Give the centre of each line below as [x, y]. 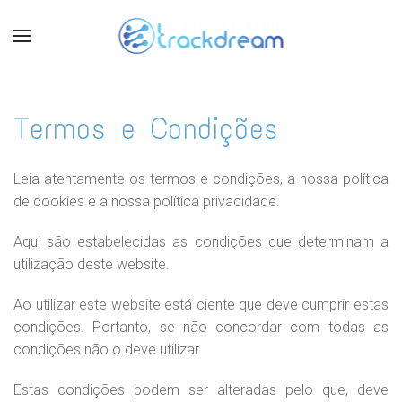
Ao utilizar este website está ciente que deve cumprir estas [201, 305]
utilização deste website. [92, 264]
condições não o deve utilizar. [108, 350]
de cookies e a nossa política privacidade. [147, 201]
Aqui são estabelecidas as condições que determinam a [201, 242]
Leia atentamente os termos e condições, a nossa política [201, 179]
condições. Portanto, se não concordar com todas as [201, 327]
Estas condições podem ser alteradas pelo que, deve [201, 390]
